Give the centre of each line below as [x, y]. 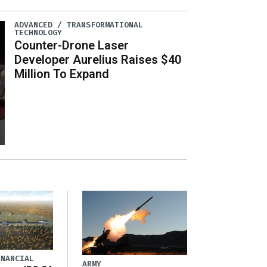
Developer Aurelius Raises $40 [98, 59]
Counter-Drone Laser [72, 45]
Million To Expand [62, 74]
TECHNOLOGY [38, 32]
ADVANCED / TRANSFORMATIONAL [79, 24]
